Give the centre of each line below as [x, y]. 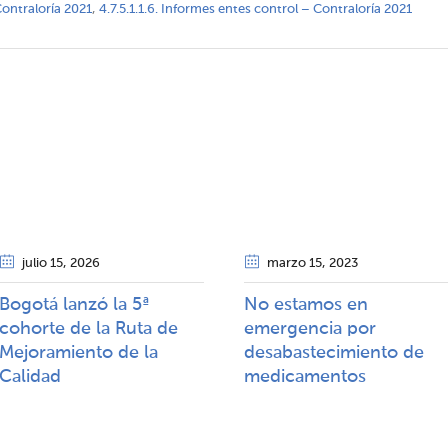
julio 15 [42, 263]
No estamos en [306, 305]
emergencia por [310, 329]
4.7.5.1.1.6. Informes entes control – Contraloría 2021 [255, 9]
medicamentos [305, 377]
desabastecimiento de [334, 353]
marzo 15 [294, 263]
